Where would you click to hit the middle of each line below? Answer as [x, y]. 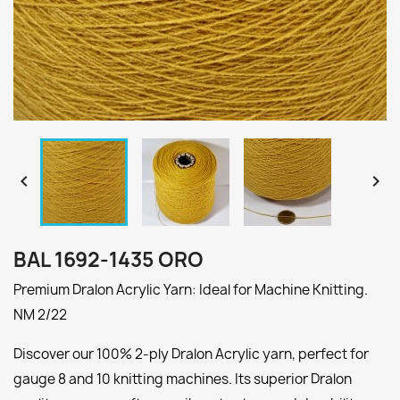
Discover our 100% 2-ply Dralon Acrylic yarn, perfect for [191, 354]
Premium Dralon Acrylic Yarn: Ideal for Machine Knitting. [191, 290]
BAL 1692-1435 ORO [108, 260]
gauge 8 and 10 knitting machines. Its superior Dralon [183, 379]
